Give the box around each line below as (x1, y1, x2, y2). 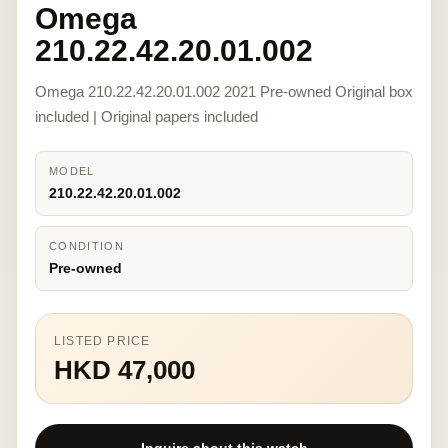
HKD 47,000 (54, 355, 195, 385)
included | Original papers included (35, 108, 258, 125)
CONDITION (49, 240, 124, 252)
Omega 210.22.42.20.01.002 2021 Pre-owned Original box (35, 83, 413, 100)
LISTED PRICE (54, 334, 151, 348)
